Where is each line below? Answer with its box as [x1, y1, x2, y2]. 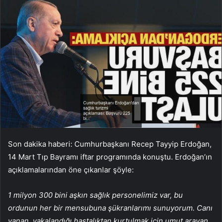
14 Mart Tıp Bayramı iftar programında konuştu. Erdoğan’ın [8, 152, 212, 162]
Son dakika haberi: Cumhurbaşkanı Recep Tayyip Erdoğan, [8, 139, 212, 149]
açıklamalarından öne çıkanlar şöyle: [8, 165, 136, 175]
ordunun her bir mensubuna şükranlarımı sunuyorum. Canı [8, 203, 213, 213]
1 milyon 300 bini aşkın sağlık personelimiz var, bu [8, 190, 183, 200]
